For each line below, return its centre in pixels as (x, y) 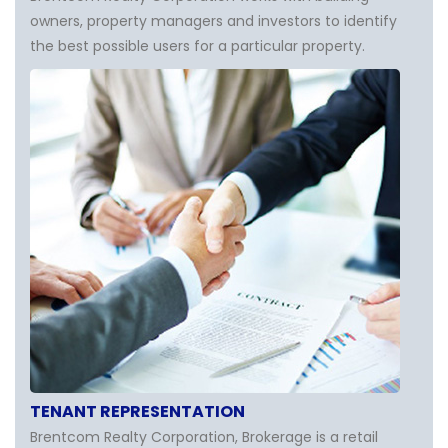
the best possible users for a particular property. (197, 46)
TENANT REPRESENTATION (137, 411)
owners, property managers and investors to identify (213, 21)
